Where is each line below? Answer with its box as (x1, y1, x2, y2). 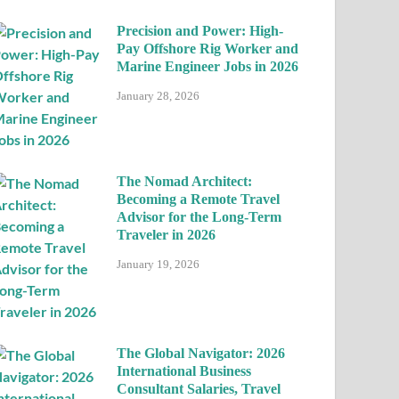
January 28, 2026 (117, 88, 200, 102)
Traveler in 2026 (117, 227, 216, 242)
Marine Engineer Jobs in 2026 (117, 59, 299, 74)
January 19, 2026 (117, 256, 200, 271)
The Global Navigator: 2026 (117, 346, 286, 361)
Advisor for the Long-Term (117, 209, 282, 224)
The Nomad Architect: (117, 174, 253, 189)
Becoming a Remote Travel (117, 191, 281, 207)
